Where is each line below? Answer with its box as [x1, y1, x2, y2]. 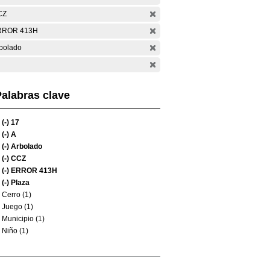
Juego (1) [2, 202, 33, 211]
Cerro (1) [2, 190, 31, 199]
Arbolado [9, 142, 42, 151]
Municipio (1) [2, 215, 45, 223]
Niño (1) [2, 227, 28, 235]
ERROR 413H [9, 166, 57, 175]
